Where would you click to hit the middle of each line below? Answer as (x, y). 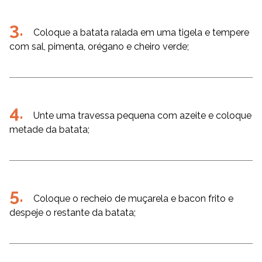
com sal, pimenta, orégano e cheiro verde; (99, 46)
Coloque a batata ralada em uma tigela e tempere (141, 32)
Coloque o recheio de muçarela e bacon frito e (133, 199)
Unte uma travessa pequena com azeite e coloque (142, 116)
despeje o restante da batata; (73, 213)
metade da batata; (49, 130)
